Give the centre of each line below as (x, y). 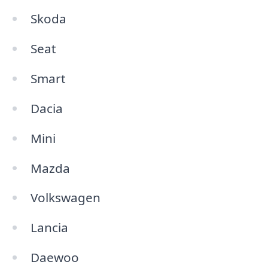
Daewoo (54, 258)
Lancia (49, 228)
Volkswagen (65, 198)
